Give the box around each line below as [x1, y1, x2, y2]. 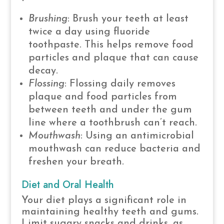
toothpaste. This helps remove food [28, 39, 193, 50]
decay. [28, 65, 58, 76]
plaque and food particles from [28, 91, 177, 102]
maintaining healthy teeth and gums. [21, 206, 198, 217]
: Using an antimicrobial [80, 130, 194, 141]
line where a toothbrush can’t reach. [28, 117, 197, 128]
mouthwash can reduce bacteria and [28, 143, 200, 154]
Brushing [28, 13, 67, 24]
